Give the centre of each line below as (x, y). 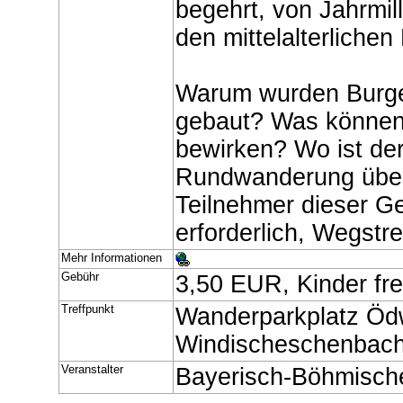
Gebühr (80, 277)
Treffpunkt (88, 309)
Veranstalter (92, 370)
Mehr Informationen (112, 258)
